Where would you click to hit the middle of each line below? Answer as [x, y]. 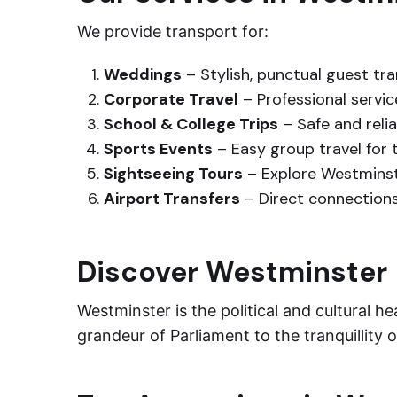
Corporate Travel [171, 99]
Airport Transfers [172, 198]
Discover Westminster [232, 272]
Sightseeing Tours [173, 174]
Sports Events [158, 149]
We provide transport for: [173, 31]
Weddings [143, 74]
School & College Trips [191, 124]
